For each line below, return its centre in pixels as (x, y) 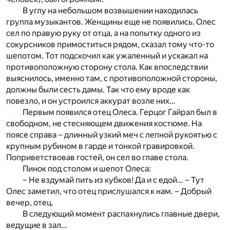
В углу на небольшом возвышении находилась (110, 10)
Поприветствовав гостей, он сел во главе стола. (97, 157)
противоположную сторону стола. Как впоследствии (107, 67)
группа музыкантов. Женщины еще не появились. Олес (111, 22)
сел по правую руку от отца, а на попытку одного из (103, 33)
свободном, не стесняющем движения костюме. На (104, 123)
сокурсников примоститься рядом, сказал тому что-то (110, 44)
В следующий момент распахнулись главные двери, (121, 214)
